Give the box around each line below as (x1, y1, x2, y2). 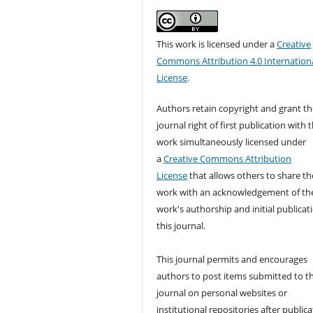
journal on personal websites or (156, 286, 288, 299)
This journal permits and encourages (156, 252, 308, 265)
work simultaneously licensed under (156, 135, 307, 148)
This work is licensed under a (156, 37, 277, 50)
